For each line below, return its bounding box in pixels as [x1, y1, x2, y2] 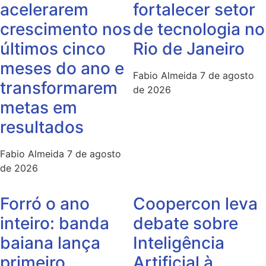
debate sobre [133, 213, 238, 234]
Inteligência [133, 233, 224, 254]
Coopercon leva [133, 194, 258, 214]
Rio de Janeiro [133, 39, 245, 59]
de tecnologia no [133, 19, 265, 40]
